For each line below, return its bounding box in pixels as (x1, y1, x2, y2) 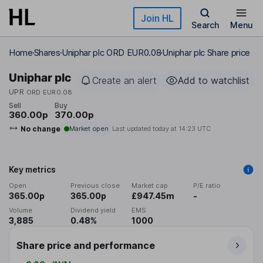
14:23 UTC (178, 124, 211, 133)
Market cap (131, 181, 168, 190)
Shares (33, 47, 60, 58)
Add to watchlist (178, 75, 249, 86)
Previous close (70, 181, 120, 190)
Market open (69, 124, 109, 133)
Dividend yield (70, 206, 116, 215)
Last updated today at (112, 124, 178, 133)
